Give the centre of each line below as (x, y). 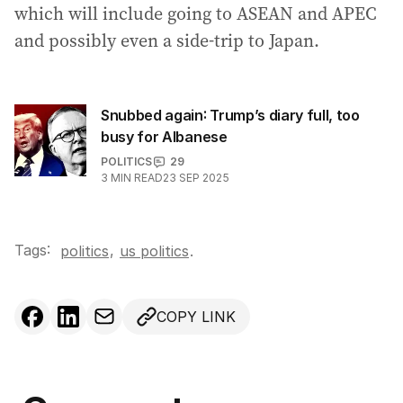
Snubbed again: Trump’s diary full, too (230, 116)
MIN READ (137, 178)
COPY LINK (196, 317)
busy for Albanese (164, 137)
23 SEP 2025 (196, 178)
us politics (154, 251)
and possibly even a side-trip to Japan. (167, 41)
